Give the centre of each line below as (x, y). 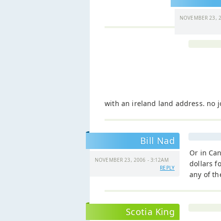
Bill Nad (157, 141)
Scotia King (150, 212)
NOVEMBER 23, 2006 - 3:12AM (132, 160)
